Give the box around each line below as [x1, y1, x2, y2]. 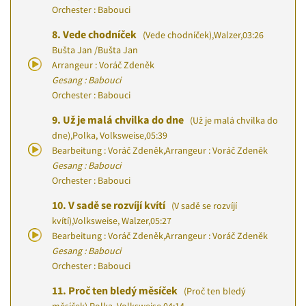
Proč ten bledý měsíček [68, 283, 180, 297]
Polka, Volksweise [72, 129, 144, 141]
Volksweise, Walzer [73, 214, 148, 227]
